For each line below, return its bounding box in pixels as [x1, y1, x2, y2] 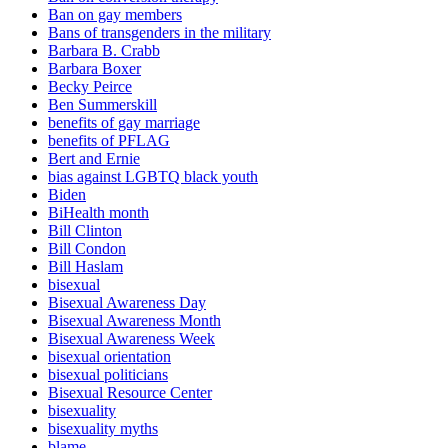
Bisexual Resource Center [48, 384, 212, 402]
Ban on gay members [48, 6, 182, 24]
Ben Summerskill [48, 96, 157, 114]
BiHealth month [48, 204, 149, 222]
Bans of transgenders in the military [48, 24, 271, 42]
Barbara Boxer [48, 60, 141, 78]
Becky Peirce [48, 78, 132, 96]
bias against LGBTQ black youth [48, 168, 258, 186]
